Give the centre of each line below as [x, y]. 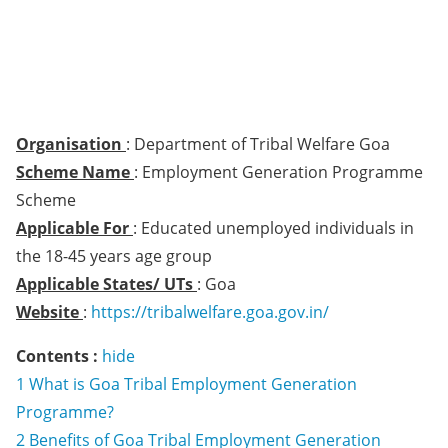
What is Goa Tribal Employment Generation [193, 384]
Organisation [71, 144]
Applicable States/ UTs [106, 284]
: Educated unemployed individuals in [273, 228]
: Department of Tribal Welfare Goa [258, 144]
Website [49, 312]
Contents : [57, 356]
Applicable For [74, 228]
